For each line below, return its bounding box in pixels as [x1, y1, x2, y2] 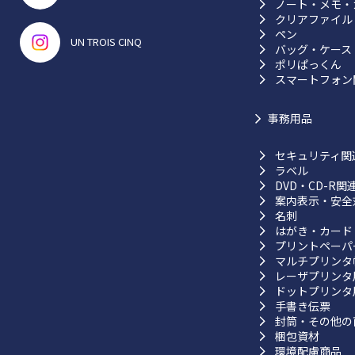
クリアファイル [274, 11, 353, 27]
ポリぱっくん [274, 56, 342, 72]
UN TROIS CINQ [71, 34, 142, 50]
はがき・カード [274, 223, 353, 239]
